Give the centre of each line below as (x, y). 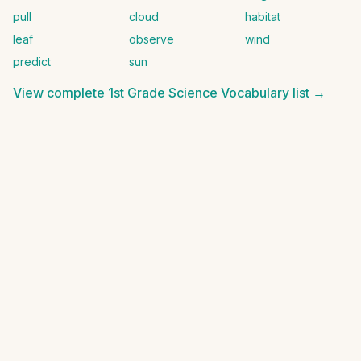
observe (151, 39)
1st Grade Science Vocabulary (199, 93)
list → (307, 93)
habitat (263, 17)
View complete (60, 93)
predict (32, 62)
